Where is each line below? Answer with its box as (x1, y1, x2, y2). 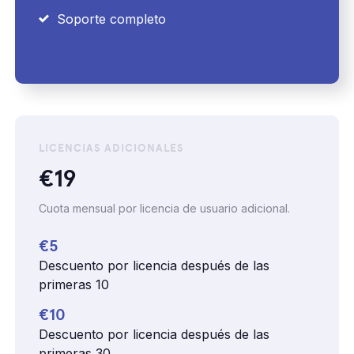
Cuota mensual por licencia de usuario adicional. (39, 201, 291, 215)
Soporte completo (57, 10, 167, 27)
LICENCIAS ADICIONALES (39, 141, 185, 155)
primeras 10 (39, 276, 110, 292)
